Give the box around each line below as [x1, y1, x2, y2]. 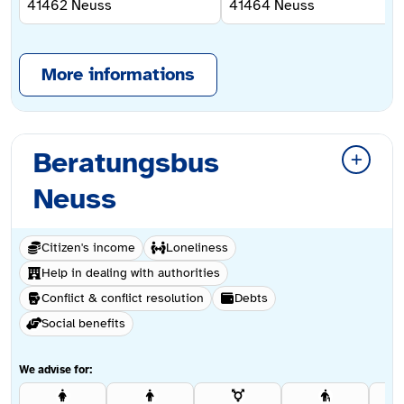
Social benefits [41, 316, 125, 332]
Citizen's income [41, 240, 135, 256]
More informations [41, 63, 195, 87]
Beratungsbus [33, 145, 219, 181]
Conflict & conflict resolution [41, 290, 204, 307]
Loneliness [166, 240, 228, 256]
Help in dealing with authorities [41, 265, 220, 281]
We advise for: [19, 363, 93, 378]
